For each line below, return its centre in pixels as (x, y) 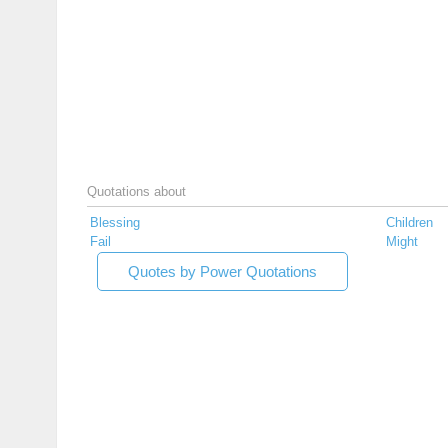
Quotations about (136, 192)
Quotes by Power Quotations (222, 272)
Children (409, 223)
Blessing (115, 223)
